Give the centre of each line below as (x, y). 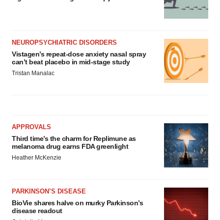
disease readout (37, 211)
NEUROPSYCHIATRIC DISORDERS (64, 43)
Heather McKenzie (37, 158)
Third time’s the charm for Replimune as (74, 139)
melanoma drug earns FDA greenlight (70, 147)
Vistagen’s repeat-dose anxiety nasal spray (79, 54)
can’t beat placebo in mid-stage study (71, 62)
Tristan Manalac (33, 73)
